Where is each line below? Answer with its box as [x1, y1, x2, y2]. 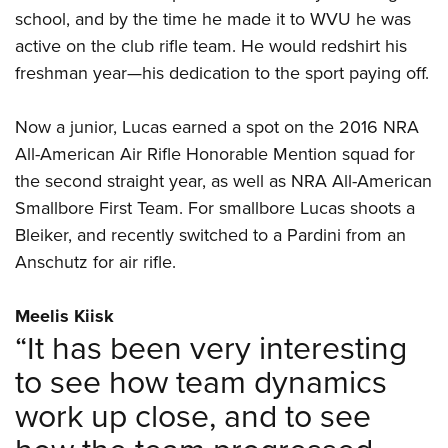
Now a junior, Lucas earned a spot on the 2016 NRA [15, 114, 419, 140]
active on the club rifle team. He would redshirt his [15, 33, 407, 59]
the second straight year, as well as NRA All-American [15, 168, 432, 194]
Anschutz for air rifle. [15, 249, 176, 275]
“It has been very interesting [15, 324, 407, 370]
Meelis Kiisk [15, 303, 114, 330]
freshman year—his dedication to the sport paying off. [15, 60, 429, 86]
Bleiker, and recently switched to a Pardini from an [15, 222, 406, 248]
